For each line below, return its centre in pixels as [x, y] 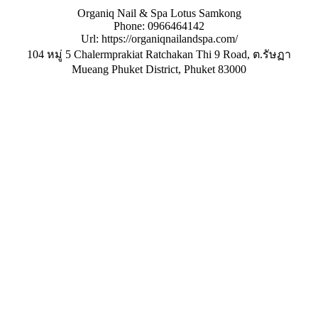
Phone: [131, 26]
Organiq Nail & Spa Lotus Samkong [159, 13]
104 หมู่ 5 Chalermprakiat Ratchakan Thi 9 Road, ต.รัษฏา [159, 54]
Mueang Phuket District [125, 69]
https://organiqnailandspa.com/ [169, 39]
